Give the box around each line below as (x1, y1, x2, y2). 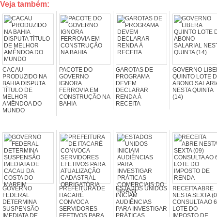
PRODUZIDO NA (2, 73, 46, 80)
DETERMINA (2, 199, 36, 205)
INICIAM (116, 192, 138, 199)
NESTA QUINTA (172, 87, 213, 93)
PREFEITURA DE (59, 185, 105, 192)
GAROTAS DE (116, 66, 153, 73)
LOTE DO (172, 205, 198, 212)
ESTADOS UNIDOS (116, 185, 167, 192)
